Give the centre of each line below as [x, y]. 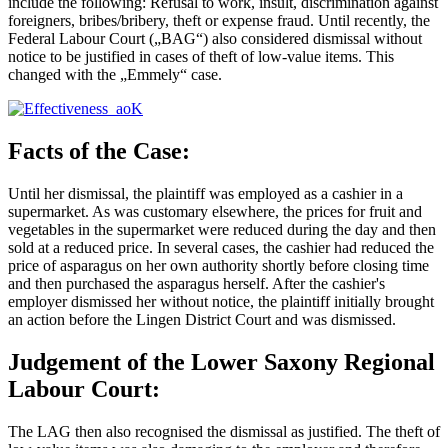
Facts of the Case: [99, 150]
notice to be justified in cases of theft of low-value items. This [201, 56]
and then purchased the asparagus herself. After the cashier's [196, 283]
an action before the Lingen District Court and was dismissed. [202, 319]
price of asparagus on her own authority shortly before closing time [218, 265]
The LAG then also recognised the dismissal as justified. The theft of [224, 431]
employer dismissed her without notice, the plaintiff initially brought [221, 301]
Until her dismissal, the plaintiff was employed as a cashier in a [205, 193]
